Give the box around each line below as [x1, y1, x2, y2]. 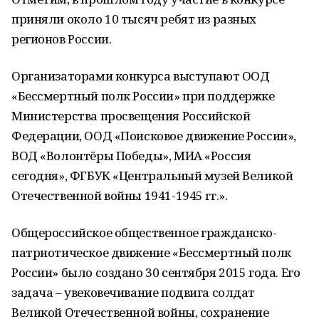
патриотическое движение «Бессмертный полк [11, 244, 291, 261]
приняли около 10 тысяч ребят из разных [11, 11, 257, 27]
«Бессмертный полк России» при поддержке [11, 88, 275, 104]
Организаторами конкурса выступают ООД [11, 68, 270, 84]
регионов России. [11, 31, 112, 47]
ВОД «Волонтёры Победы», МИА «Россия [11, 147, 251, 164]
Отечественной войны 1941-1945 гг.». [11, 187, 228, 204]
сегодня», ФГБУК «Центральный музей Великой [11, 167, 293, 184]
